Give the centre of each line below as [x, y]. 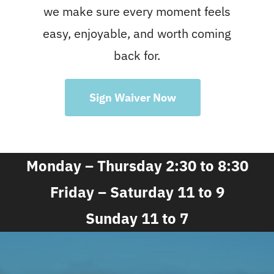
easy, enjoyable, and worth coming [137, 32]
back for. [137, 54]
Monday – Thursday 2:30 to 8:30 [137, 164]
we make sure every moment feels [137, 10]
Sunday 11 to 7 [137, 217]
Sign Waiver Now [132, 96]
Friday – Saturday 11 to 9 [137, 191]
